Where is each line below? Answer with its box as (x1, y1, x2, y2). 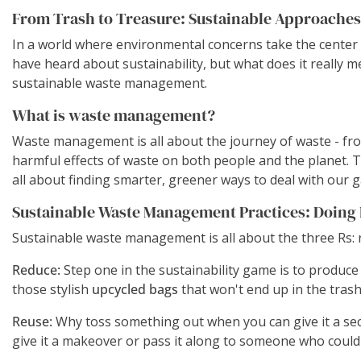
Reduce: (12, 260, 60, 279)
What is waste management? (12, 103, 215, 127)
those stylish (12, 280, 92, 298)
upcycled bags (92, 280, 178, 298)
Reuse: (12, 312, 52, 330)
